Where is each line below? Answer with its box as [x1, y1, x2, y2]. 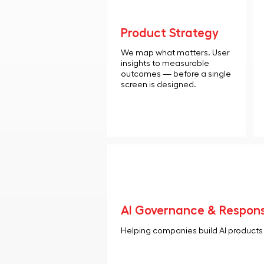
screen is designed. [121, 81, 196, 89]
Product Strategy [121, 27, 219, 39]
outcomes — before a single [121, 70, 231, 78]
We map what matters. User [121, 49, 230, 57]
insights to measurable [121, 60, 209, 68]
